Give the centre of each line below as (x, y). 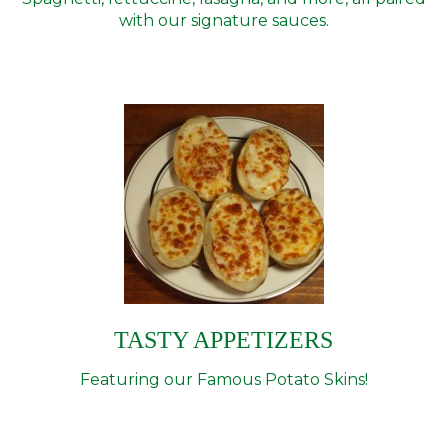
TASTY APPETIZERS (224, 340)
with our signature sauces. (223, 20)
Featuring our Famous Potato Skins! (223, 379)
